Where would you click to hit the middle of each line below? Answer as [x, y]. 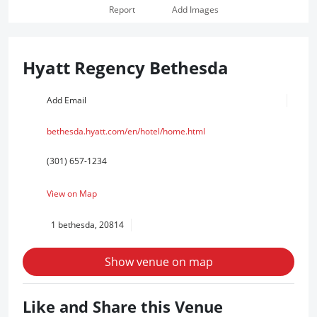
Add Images [195, 10]
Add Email [67, 100]
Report [122, 10]
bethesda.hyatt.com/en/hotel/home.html [126, 131]
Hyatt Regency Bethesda [126, 68]
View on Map [72, 194]
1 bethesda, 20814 [87, 225]
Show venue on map [158, 262]
